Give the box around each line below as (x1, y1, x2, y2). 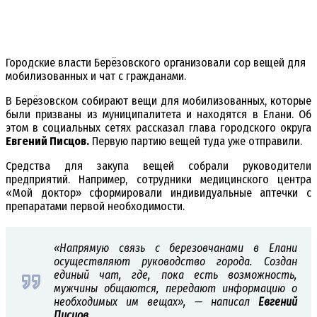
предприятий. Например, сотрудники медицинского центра (6, 173, 311, 187)
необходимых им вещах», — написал (54, 295, 258, 309)
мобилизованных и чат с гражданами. (6, 69, 186, 83)
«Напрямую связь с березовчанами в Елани (54, 241, 297, 255)
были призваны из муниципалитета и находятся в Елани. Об (6, 108, 311, 122)
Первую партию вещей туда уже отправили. (89, 134, 302, 149)
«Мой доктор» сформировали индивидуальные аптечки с (6, 186, 311, 200)
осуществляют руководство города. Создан (54, 255, 297, 269)
